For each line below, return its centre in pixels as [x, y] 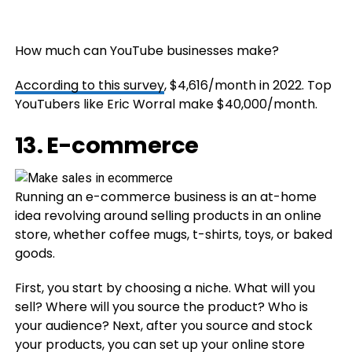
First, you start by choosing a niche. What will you [165, 288]
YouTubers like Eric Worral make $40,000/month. [166, 104]
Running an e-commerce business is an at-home [165, 196]
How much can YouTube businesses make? [147, 50]
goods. [35, 253]
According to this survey [89, 85]
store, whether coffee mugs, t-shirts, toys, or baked [173, 234]
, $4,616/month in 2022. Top [247, 85]
